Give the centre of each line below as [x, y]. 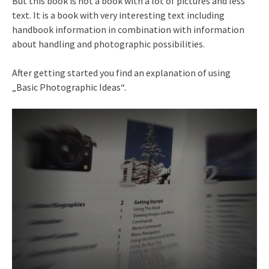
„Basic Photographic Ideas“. [69, 87]
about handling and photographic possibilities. [108, 44]
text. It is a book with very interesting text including [118, 15]
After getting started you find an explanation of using [121, 72]
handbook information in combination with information [128, 29]
